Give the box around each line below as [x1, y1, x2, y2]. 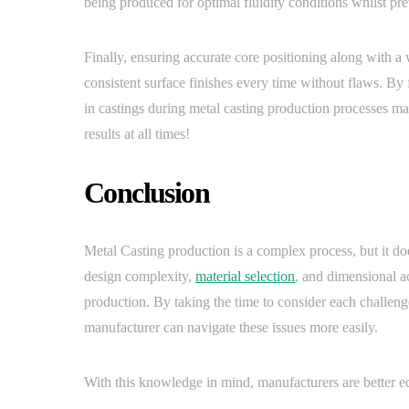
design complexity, [84, 268, 195, 284]
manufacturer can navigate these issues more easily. [84, 320, 378, 335]
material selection [195, 268, 295, 284]
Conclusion [84, 176, 209, 209]
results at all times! [84, 126, 190, 142]
